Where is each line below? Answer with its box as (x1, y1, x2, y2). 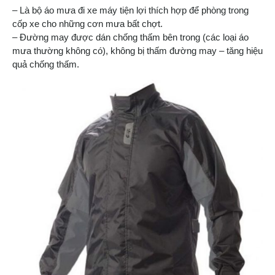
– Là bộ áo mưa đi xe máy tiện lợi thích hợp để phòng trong (12, 4, 249, 15)
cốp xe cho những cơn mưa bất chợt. (12, 18, 163, 29)
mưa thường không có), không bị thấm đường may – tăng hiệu (12, 45, 263, 56)
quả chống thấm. (12, 58, 79, 69)
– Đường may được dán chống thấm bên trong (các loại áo (12, 31, 249, 42)
